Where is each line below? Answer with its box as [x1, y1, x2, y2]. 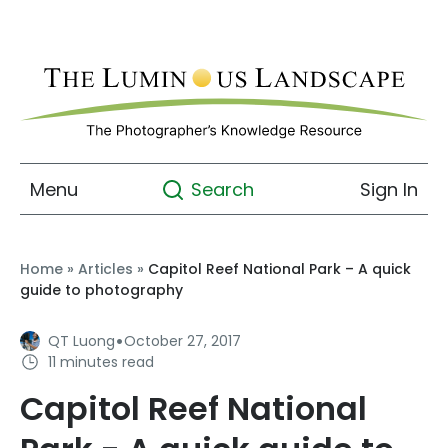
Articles [78, 259, 133, 280]
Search [190, 177, 254, 203]
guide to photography [20, 280, 183, 301]
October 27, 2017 [124, 331, 241, 352]
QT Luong [48, 331, 115, 352]
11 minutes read [48, 351, 154, 372]
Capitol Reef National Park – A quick [148, 259, 411, 280]
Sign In [360, 176, 418, 202]
